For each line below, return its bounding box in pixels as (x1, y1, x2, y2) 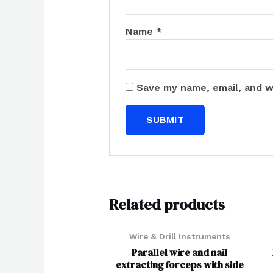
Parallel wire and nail (132, 246, 228, 260)
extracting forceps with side (115, 258, 244, 272)
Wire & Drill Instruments (129, 232, 230, 242)
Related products (108, 194, 225, 214)
